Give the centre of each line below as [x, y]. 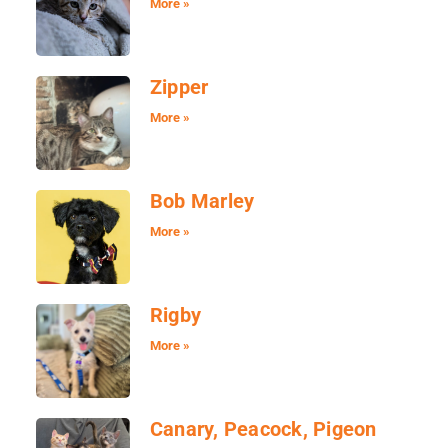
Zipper [179, 86]
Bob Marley [202, 200]
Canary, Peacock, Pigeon [263, 429]
